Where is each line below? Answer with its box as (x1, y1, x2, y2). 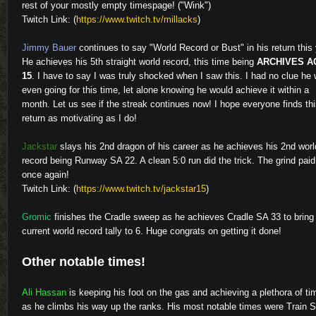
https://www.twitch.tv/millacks (76, 14, 197, 25)
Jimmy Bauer (22, 42, 76, 53)
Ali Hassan (22, 287, 66, 298)
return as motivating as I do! (22, 113, 137, 123)
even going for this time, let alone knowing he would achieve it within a (22, 85, 309, 95)
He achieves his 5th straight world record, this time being (22, 56, 257, 67)
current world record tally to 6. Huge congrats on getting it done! (22, 226, 281, 236)
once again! (22, 169, 69, 180)
